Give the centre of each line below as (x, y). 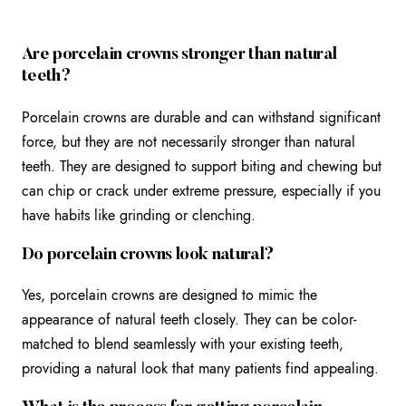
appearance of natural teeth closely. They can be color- (189, 320)
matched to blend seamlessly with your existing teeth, (183, 344)
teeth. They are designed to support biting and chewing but (202, 166)
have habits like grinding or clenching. (139, 215)
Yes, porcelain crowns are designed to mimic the (169, 295)
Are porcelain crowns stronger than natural (179, 55)
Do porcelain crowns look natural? (148, 255)
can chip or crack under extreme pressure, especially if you (201, 190)
